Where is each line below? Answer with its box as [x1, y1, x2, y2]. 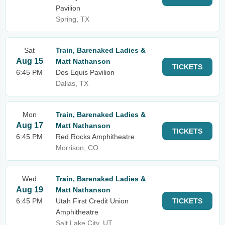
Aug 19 [16, 185, 43, 194]
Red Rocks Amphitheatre [56, 133, 135, 141]
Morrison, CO [56, 144, 98, 152]
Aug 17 [16, 121, 43, 130]
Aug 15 [16, 57, 43, 65]
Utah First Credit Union [56, 197, 129, 205]
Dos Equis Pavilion [56, 68, 115, 76]
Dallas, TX [56, 79, 88, 87]
